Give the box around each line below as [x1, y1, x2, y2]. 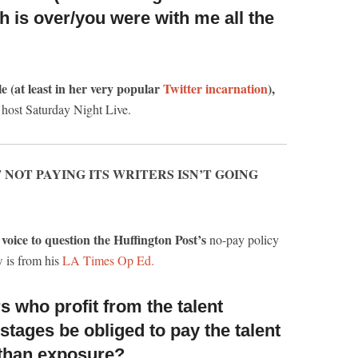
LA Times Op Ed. [62, 252, 154, 268]
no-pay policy [206, 231, 279, 248]
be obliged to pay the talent [54, 320, 280, 340]
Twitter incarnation [163, 79, 268, 97]
